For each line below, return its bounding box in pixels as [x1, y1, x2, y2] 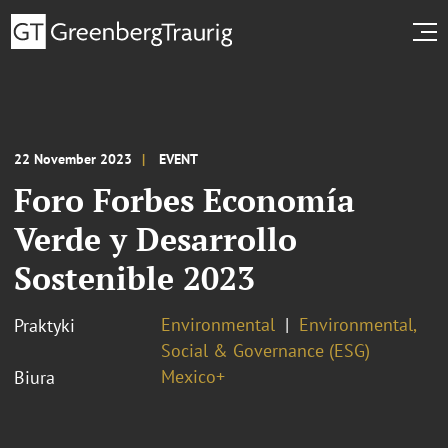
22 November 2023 [14, 149, 132, 168]
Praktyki [14, 313, 75, 337]
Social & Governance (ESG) [161, 338, 370, 362]
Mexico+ [161, 364, 225, 388]
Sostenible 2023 [14, 256, 255, 299]
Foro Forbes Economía [14, 178, 355, 221]
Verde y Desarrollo [14, 217, 297, 260]
